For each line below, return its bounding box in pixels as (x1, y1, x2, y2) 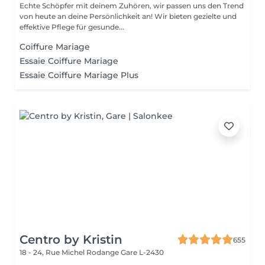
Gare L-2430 (121, 248, 164, 257)
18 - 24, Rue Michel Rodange (20, 248, 121, 257)
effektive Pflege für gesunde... (20, 22, 124, 31)
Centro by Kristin (20, 232, 122, 247)
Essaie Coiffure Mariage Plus (20, 70, 138, 80)
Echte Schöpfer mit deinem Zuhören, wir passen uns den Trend (20, 1, 244, 10)
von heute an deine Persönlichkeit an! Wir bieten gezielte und (20, 12, 237, 21)
